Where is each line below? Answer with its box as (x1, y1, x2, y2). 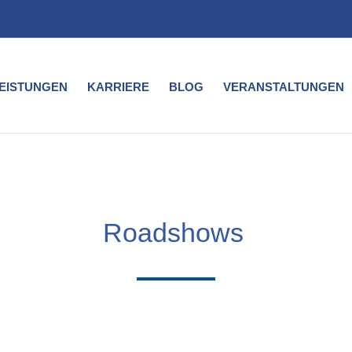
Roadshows (102, 217, 244, 247)
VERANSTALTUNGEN (223, 79, 344, 93)
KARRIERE (87, 79, 149, 93)
